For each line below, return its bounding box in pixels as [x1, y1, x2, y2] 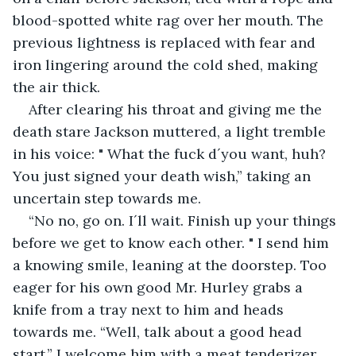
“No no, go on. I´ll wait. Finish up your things [29, 211, 340, 230]
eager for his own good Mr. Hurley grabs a [13, 277, 307, 296]
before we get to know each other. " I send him [13, 233, 333, 252]
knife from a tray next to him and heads [13, 300, 288, 319]
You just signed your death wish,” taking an [13, 166, 315, 185]
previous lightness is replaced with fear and [13, 33, 319, 52]
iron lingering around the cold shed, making [13, 55, 322, 74]
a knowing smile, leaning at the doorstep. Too [13, 255, 331, 274]
